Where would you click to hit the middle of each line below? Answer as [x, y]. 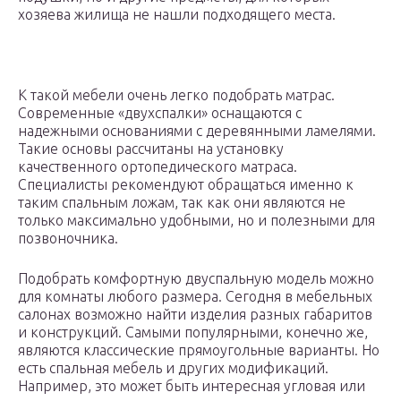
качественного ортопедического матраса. [158, 167]
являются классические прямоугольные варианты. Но [199, 350]
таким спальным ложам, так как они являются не [182, 203]
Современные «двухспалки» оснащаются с [160, 113]
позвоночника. [68, 239]
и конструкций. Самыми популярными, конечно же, [193, 333]
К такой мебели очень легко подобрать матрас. [176, 95]
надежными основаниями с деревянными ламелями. [197, 131]
